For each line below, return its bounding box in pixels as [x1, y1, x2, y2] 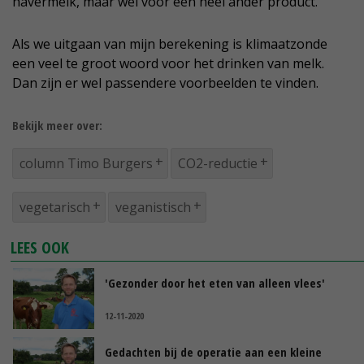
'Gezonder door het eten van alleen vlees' [105, 275, 325, 292]
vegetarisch [19, 198, 90, 217]
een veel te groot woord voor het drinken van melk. [12, 54, 324, 73]
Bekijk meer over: [12, 117, 102, 134]
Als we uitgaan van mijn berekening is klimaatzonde [12, 35, 327, 54]
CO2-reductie [178, 154, 258, 173]
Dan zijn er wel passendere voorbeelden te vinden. [12, 74, 318, 93]
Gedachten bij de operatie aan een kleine [105, 344, 322, 361]
